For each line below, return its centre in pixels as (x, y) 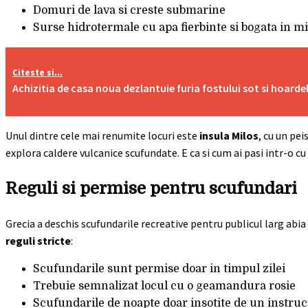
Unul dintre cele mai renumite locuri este (102, 135)
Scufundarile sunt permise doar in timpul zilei (159, 268)
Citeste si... (38, 72)
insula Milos (229, 135)
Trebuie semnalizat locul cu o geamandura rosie (164, 286)
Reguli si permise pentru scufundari (151, 188)
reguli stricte (38, 240)
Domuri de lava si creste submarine (129, 10)
